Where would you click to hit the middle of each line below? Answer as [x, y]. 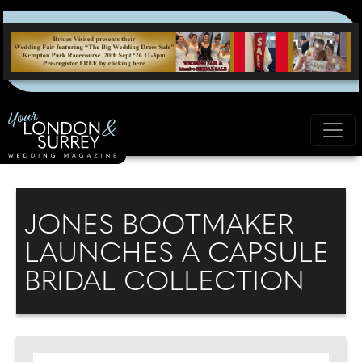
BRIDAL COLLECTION [164, 283]
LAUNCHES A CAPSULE [177, 255]
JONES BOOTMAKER [159, 226]
